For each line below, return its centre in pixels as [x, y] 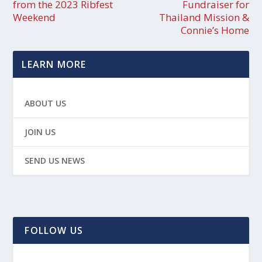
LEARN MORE [54, 65]
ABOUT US [46, 104]
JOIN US [40, 132]
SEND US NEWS [55, 161]
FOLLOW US [54, 231]
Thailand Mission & [204, 18]
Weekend [35, 18]
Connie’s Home [215, 30]
